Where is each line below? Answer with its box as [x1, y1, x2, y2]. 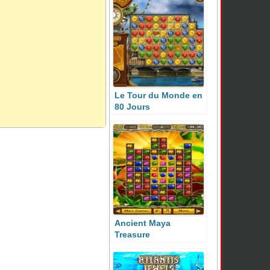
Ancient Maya [115, 218, 171, 228]
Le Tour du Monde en [115, 90, 202, 100]
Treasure [115, 230, 150, 239]
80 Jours [115, 102, 150, 111]
